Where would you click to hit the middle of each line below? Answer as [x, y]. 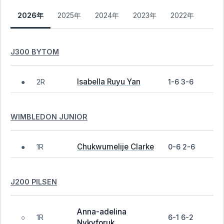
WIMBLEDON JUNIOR [49, 116]
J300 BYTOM [35, 51]
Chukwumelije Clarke [115, 147]
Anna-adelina [102, 212]
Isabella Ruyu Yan [109, 82]
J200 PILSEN [34, 181]
